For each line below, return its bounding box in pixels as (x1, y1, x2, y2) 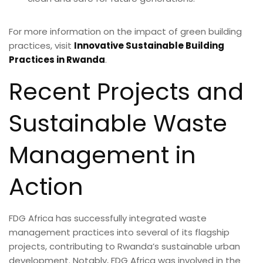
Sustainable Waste (9, 106, 227, 140)
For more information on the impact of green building (9, 25, 242, 38)
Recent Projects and (9, 75, 244, 108)
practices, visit (9, 39, 74, 52)
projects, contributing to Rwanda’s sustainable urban (9, 240, 240, 252)
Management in (9, 138, 196, 171)
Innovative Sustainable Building (74, 39, 224, 52)
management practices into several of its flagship (9, 225, 230, 238)
